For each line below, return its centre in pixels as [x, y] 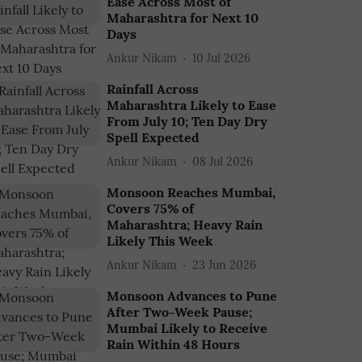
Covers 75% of [151, 208]
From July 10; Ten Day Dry [187, 121]
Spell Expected [154, 137]
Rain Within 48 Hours [174, 344]
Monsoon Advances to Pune [192, 296]
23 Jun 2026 [225, 265]
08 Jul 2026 [223, 161]
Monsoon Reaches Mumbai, [192, 192]
